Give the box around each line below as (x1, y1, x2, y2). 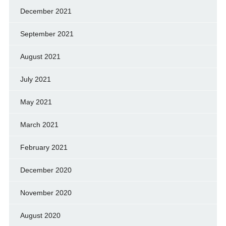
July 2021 (20, 75, 51, 83)
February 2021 (20, 143, 68, 151)
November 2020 (20, 188, 72, 197)
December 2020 (20, 165, 72, 174)
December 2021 (20, 7, 72, 15)
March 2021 (20, 120, 59, 129)
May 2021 (20, 97, 52, 106)
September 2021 (20, 29, 74, 38)
